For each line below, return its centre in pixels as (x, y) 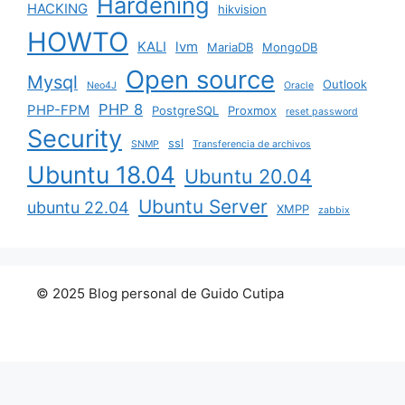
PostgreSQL (185, 110)
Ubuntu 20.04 (248, 176)
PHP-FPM (58, 109)
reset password (322, 111)
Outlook (345, 84)
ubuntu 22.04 (78, 207)
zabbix (334, 210)
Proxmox (252, 110)
